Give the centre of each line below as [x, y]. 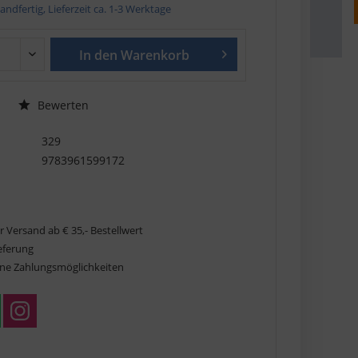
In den [99, 55]
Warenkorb [155, 55]
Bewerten [62, 105]
